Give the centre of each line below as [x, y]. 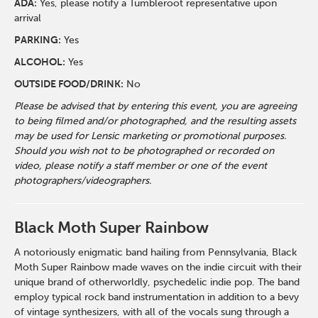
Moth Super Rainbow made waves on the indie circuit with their [158, 267]
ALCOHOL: [40, 62]
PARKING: [38, 40]
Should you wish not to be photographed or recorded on [144, 151]
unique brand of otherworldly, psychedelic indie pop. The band [157, 282]
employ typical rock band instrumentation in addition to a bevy [157, 297]
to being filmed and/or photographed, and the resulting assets [155, 121]
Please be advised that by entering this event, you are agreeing [156, 106]
